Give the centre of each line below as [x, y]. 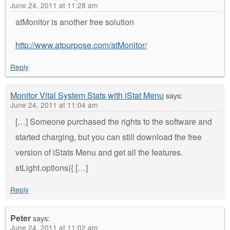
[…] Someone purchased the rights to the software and [114, 122]
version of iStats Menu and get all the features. [99, 152]
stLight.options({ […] [52, 168]
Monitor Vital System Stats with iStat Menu [87, 95]
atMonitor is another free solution [75, 22]
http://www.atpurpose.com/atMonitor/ [81, 45]
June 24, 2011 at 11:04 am [54, 105]
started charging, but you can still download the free [109, 137]
